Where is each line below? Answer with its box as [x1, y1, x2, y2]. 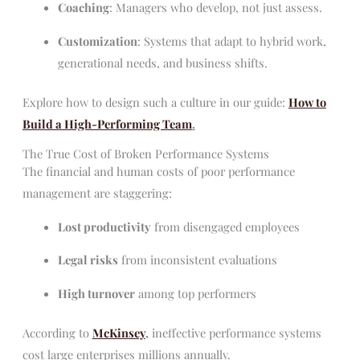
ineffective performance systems [148, 324, 321, 341]
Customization [57, 32, 137, 49]
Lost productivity [57, 218, 151, 235]
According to [22, 324, 92, 341]
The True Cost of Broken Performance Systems [22, 145, 269, 162]
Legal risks [57, 252, 118, 268]
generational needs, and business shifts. [57, 54, 268, 71]
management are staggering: [22, 185, 172, 202]
